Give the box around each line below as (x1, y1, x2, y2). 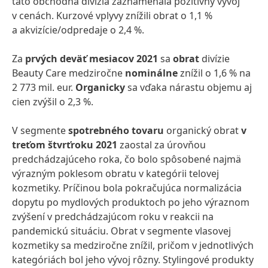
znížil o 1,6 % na (178, 66, 251, 80)
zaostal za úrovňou (117, 138, 206, 151)
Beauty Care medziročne (12, 66, 125, 80)
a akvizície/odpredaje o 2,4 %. (12, 23, 144, 36)
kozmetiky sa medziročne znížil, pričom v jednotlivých (12, 239, 254, 252)
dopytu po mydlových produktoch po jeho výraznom (12, 196, 249, 209)
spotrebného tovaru (68, 124, 164, 137)
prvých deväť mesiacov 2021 (25, 52, 158, 65)
